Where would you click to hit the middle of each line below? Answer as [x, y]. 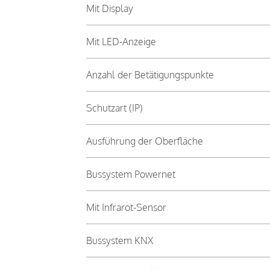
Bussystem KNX [119, 240]
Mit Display [109, 8]
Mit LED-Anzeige [121, 41]
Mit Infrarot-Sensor [126, 207]
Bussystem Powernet [130, 174]
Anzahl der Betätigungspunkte [150, 74]
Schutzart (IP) [114, 108]
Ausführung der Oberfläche [144, 141]
